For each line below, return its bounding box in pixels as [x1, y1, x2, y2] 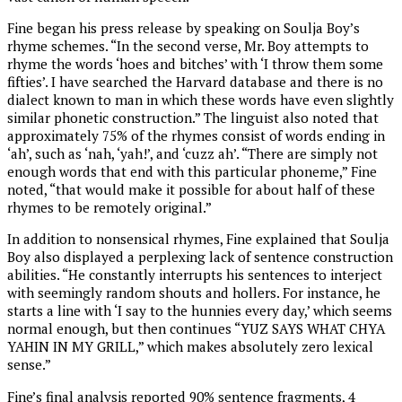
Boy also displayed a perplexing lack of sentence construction [7, 248, 393, 267]
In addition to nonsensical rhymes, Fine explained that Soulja [7, 230, 389, 249]
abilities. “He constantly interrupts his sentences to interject [7, 266, 382, 284]
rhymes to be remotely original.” [7, 198, 212, 217]
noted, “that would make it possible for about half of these [7, 180, 375, 199]
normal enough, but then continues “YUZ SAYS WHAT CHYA [7, 319, 385, 338]
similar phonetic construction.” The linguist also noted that [7, 109, 379, 127]
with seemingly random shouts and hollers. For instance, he [7, 284, 380, 302]
